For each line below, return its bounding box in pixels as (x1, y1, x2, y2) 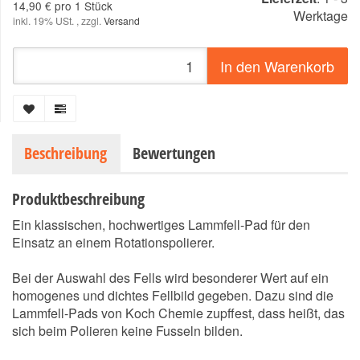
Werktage (293, 6, 348, 25)
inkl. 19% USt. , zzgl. (13, 14, 104, 27)
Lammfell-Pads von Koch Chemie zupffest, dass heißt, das (12, 304, 345, 322)
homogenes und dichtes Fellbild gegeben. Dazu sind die (12, 286, 333, 305)
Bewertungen (133, 142, 215, 164)
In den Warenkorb (220, 55, 334, 76)
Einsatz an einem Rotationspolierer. (12, 233, 215, 252)
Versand (104, 14, 140, 27)
